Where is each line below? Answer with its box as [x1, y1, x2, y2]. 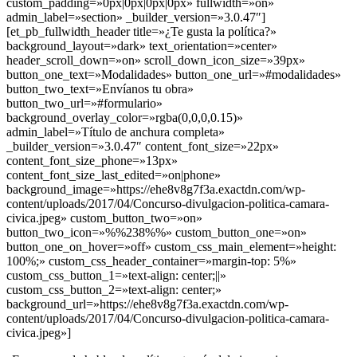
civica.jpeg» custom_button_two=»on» [6, 211, 202, 226]
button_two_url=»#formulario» [6, 96, 163, 111]
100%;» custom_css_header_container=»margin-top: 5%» [6, 254, 296, 269]
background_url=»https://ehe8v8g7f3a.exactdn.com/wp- [6, 297, 288, 312]
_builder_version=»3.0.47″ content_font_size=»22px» [6, 139, 279, 154]
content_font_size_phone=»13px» [6, 154, 178, 168]
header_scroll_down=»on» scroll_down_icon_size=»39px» [6, 53, 305, 68]
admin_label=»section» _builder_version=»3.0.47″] [6, 10, 265, 25]
